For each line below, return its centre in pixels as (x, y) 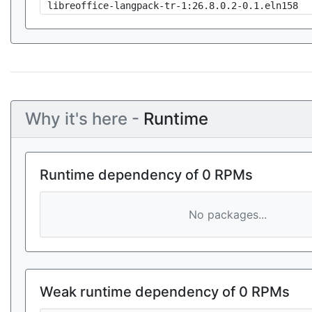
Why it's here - (84, 119)
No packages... (227, 214)
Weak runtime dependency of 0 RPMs (165, 292)
